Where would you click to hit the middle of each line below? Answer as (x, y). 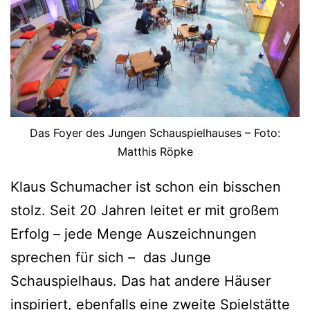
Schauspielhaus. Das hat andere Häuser (140, 281)
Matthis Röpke (155, 151)
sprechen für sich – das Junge (111, 257)
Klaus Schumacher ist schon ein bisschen (146, 186)
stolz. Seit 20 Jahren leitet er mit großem (145, 210)
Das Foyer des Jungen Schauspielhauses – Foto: (155, 133)
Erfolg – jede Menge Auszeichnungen (134, 234)
